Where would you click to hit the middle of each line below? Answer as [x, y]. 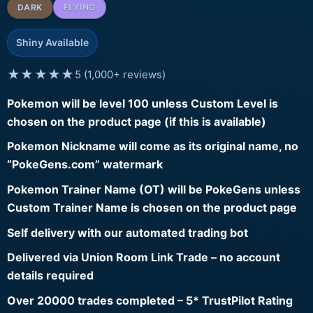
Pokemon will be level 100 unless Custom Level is [143, 103]
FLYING [79, 7]
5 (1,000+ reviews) [120, 74]
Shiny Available [52, 42]
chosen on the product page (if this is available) [137, 121]
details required [50, 276]
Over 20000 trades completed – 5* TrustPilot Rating [150, 300]
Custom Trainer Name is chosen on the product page [152, 207]
